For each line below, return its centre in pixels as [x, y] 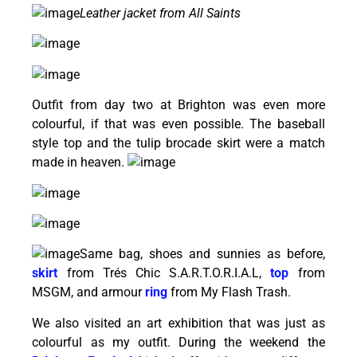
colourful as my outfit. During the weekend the [178, 342]
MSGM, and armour [89, 292]
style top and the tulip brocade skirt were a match [178, 143]
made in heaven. [80, 163]
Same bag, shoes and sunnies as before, [202, 254]
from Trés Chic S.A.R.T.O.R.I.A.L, [164, 273]
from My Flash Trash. [229, 292]
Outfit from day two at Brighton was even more [178, 105]
